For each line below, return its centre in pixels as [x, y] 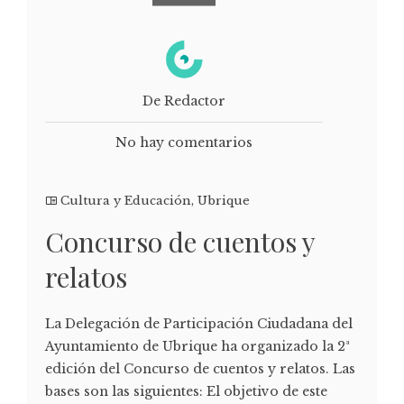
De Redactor [184, 101]
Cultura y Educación [126, 200]
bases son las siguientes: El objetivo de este [186, 391]
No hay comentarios [184, 142]
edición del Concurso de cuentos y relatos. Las [200, 368]
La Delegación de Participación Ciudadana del [199, 323]
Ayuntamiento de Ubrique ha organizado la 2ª [197, 346]
